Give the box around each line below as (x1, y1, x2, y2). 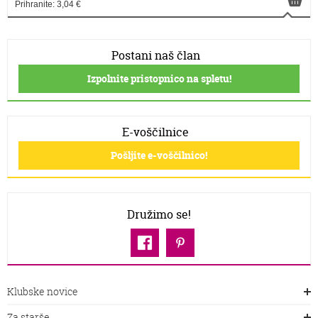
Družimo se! (127, 207, 191, 222)
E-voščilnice (122, 124, 189, 140)
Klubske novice (7, 285, 78, 298)
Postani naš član (111, 48, 200, 63)
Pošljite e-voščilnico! (111, 148, 207, 162)
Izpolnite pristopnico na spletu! (87, 72, 231, 85)
